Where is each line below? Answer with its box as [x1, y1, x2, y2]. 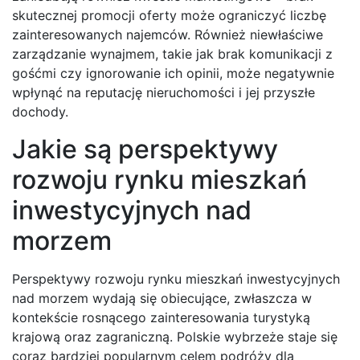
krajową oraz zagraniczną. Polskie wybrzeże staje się [12, 329, 337, 346]
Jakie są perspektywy [12, 133, 278, 166]
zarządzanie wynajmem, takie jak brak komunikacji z [12, 46, 333, 63]
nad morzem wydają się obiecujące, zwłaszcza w [12, 290, 312, 307]
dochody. [12, 104, 68, 121]
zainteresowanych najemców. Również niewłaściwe [12, 27, 323, 43]
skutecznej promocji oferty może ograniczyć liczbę [12, 7, 326, 24]
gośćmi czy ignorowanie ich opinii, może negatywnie [12, 65, 334, 82]
